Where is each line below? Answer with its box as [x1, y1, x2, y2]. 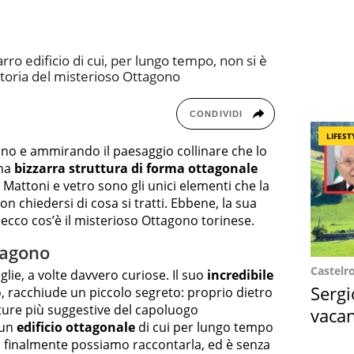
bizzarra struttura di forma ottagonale [14, 159, 258, 177]
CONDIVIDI [190, 108, 243, 119]
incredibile [207, 266, 273, 284]
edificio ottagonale [17, 318, 135, 337]
